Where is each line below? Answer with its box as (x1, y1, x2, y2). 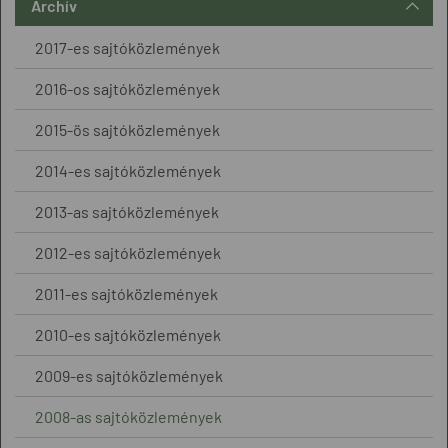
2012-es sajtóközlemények (35, 243, 221, 262)
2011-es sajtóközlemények (35, 284, 218, 303)
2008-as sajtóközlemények (35, 407, 222, 426)
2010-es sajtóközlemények (35, 325, 221, 344)
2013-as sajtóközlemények (35, 202, 219, 221)
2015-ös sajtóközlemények (35, 120, 220, 139)
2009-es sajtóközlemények (35, 366, 223, 385)
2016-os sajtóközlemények (35, 79, 220, 98)
